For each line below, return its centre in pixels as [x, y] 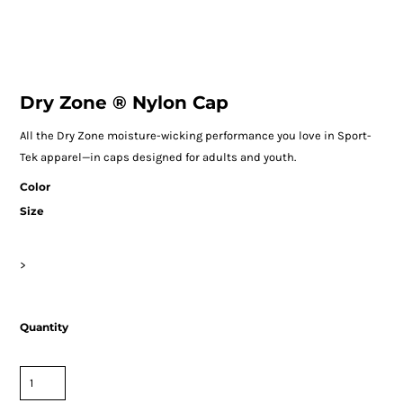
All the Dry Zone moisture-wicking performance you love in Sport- [195, 136]
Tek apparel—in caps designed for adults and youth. [157, 157]
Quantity [44, 327]
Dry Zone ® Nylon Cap [124, 103]
